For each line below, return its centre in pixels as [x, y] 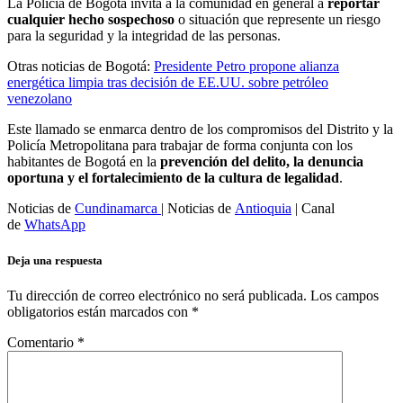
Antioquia [263, 209]
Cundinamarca [118, 209]
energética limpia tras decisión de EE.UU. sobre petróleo [168, 83]
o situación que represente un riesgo [278, 20]
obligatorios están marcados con [99, 311]
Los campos [345, 295]
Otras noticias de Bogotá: [81, 67]
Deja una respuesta [55, 260]
